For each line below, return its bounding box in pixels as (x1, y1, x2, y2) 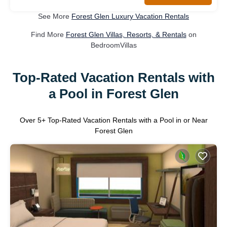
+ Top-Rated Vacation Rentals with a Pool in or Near (41, 116, 208, 125)
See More (38, 12, 71, 21)
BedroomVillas (90, 41, 137, 50)
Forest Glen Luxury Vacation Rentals (71, 12, 189, 21)
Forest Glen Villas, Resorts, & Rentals (65, 30, 186, 39)
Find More (30, 30, 66, 39)
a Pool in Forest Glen (48, 86, 179, 101)
